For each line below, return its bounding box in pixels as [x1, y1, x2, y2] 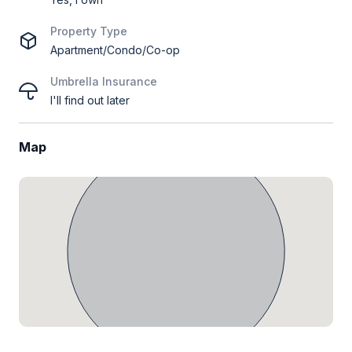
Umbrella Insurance [50, 74, 157, 88]
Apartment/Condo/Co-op [50, 42, 180, 57]
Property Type [50, 24, 127, 38]
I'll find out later [50, 93, 130, 107]
